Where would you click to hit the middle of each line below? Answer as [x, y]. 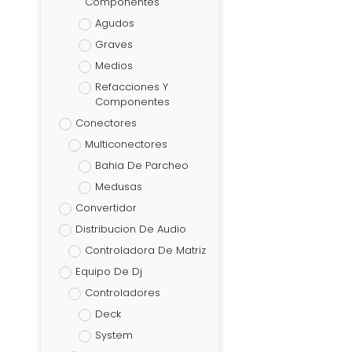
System [114, 335]
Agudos [114, 24]
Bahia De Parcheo [141, 166]
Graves [114, 45]
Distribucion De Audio [130, 229]
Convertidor [106, 208]
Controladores [123, 293]
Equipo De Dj [108, 272]
